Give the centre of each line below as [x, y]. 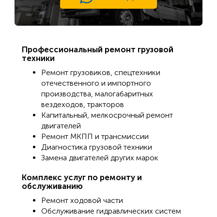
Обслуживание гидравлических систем [111, 211]
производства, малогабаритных [97, 94]
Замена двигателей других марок [100, 158]
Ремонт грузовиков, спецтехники [101, 73]
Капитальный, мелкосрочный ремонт [107, 115]
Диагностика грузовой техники [97, 147]
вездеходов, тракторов [83, 105]
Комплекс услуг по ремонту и [82, 178]
